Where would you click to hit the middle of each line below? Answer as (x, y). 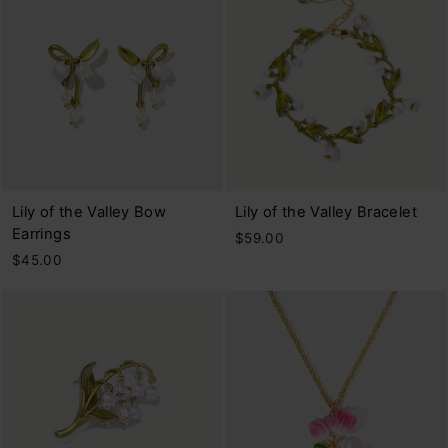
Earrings (41, 233)
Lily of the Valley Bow (89, 211)
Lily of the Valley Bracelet (326, 211)
